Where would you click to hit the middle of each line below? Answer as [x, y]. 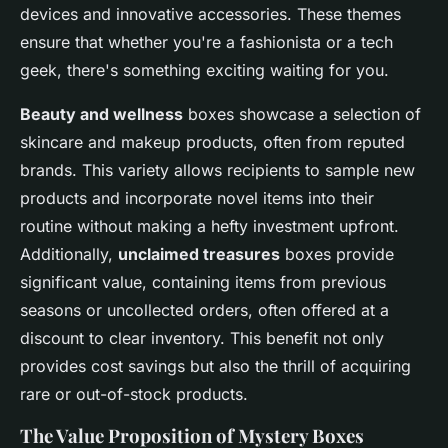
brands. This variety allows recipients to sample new [217, 170]
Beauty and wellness [101, 114]
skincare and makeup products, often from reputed [212, 142]
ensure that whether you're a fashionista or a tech [206, 42]
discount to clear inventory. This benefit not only [202, 338]
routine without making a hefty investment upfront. [209, 226]
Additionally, [69, 254]
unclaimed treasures [199, 254]
